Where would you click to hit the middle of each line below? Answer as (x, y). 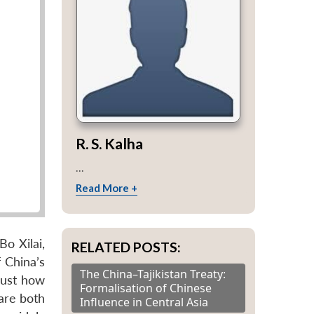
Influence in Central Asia (144, 302)
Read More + (107, 187)
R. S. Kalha (109, 143)
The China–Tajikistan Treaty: (153, 274)
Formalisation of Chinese (146, 288)
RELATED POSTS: (126, 247)
